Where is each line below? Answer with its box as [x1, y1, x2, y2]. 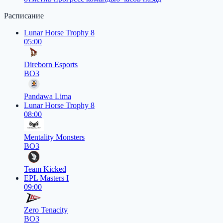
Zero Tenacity [24, 206, 68, 215]
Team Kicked [24, 165, 66, 174]
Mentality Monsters [24, 133, 85, 142]
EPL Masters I [24, 174, 69, 183]
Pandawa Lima [24, 92, 71, 101]
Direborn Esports [24, 60, 78, 69]
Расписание [4, 11, 44, 20]
